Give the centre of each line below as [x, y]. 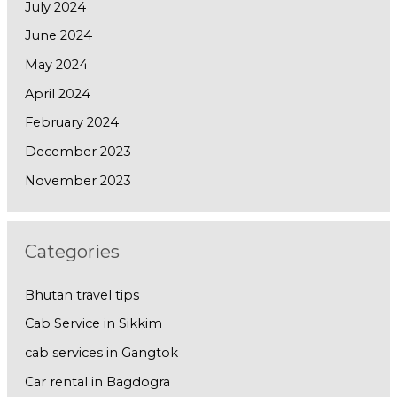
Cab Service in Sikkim [93, 324]
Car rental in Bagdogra [97, 381]
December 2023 [78, 152]
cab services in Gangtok [101, 353]
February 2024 [71, 123]
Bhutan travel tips [82, 295]
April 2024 [57, 93]
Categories [72, 251]
